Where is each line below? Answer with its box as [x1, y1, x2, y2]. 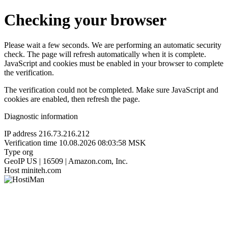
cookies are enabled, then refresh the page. [4, 94, 140, 103]
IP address [4, 129, 37, 138]
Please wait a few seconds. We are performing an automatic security [4, 40, 221, 49]
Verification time [4, 138, 57, 147]
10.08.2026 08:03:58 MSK [59, 138, 146, 147]
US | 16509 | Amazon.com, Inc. [26, 156, 128, 165]
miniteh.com [21, 165, 61, 175]
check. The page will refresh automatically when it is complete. [4, 49, 206, 59]
